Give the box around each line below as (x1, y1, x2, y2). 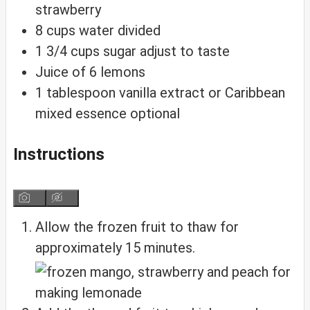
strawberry (35, 1, 101, 19)
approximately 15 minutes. (35, 239, 195, 257)
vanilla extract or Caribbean (119, 84, 285, 102)
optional (130, 105, 180, 122)
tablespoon (46, 84, 116, 102)
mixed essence (35, 105, 127, 122)
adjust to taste (140, 43, 230, 60)
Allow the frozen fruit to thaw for (35, 219, 239, 236)
